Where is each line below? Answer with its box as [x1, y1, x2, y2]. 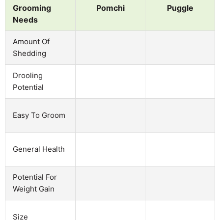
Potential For [13, 172, 57, 182]
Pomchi [96, 2, 125, 13]
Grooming [13, 2, 51, 13]
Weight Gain [13, 184, 55, 193]
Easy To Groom [13, 110, 65, 120]
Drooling [13, 70, 43, 80]
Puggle [166, 2, 193, 13]
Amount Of [13, 36, 50, 46]
